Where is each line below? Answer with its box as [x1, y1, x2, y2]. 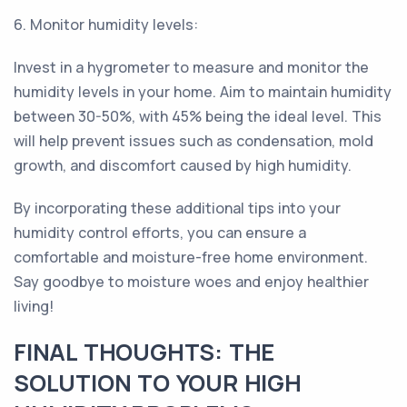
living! [14, 296, 54, 316]
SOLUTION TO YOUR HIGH [14, 367, 302, 399]
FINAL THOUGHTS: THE [14, 336, 275, 368]
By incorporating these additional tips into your [14, 198, 341, 218]
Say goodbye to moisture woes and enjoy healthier [14, 272, 369, 292]
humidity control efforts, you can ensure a [14, 223, 306, 243]
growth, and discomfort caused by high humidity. [14, 155, 352, 175]
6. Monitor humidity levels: [14, 15, 198, 35]
